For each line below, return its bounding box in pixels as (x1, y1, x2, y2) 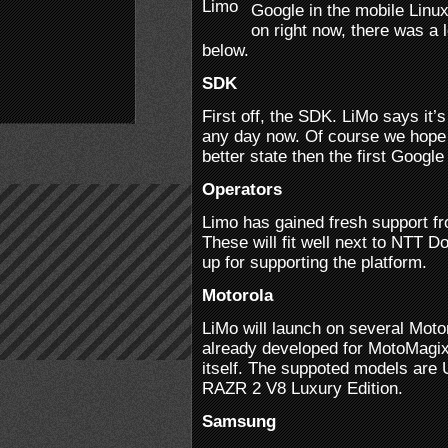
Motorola (202, 285, 273, 305)
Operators (202, 179, 282, 199)
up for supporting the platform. (202, 252, 427, 272)
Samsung (202, 411, 276, 431)
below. (202, 40, 249, 60)
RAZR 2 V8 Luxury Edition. (202, 378, 403, 398)
